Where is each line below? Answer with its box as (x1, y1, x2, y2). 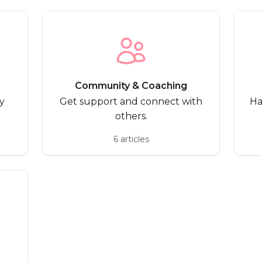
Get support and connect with (60, 96, 202, 107)
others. (115, 111, 147, 122)
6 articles (113, 134, 149, 144)
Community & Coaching (75, 80, 187, 91)
